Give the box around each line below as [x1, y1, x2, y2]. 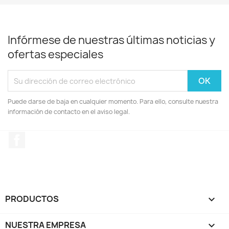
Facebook [25, 131, 63, 143]
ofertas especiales [8, 47, 103, 62]
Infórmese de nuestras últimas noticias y [8, 33, 215, 48]
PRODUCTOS [5, 193, 59, 204]
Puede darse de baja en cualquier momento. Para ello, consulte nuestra [8, 97, 218, 106]
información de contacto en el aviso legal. [8, 107, 130, 116]
